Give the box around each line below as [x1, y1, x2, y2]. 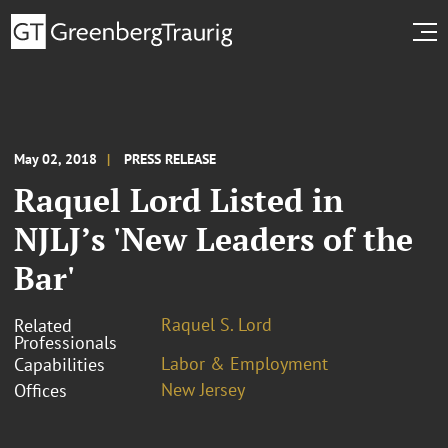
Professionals [14, 330, 117, 354]
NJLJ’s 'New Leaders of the [14, 217, 413, 260]
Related [14, 313, 72, 337]
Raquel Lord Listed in [14, 178, 344, 221]
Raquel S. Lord [161, 312, 272, 336]
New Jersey [161, 377, 245, 401]
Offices [14, 378, 67, 402]
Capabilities [14, 352, 105, 376]
